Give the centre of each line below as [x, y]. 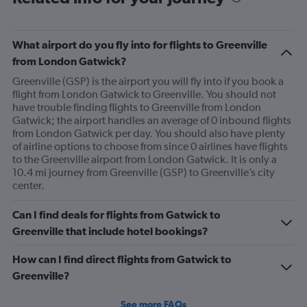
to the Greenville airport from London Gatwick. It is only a [145, 159]
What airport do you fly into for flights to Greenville [140, 45]
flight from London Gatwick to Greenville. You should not [144, 94]
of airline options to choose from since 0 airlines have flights [150, 146]
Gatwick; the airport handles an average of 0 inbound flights [152, 120]
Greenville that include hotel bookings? [110, 231]
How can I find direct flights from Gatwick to [122, 259]
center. [28, 185]
